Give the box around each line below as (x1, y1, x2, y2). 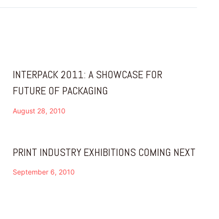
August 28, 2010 (13, 106, 66, 115)
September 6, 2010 (13, 167, 75, 176)
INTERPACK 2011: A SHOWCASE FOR (13, 67, 162, 82)
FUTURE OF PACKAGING (13, 84, 108, 98)
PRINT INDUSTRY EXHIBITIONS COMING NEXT (13, 145, 196, 159)
